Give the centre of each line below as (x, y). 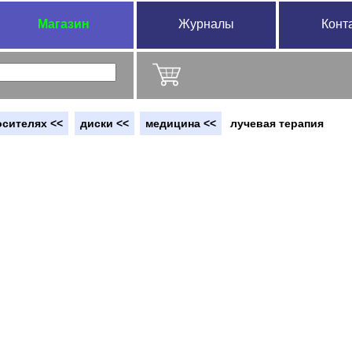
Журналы (206, 24)
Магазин (64, 24)
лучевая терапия (277, 123)
